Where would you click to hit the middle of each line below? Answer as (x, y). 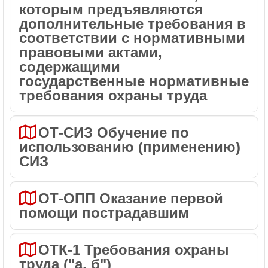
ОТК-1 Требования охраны (134, 250)
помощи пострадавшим (104, 213)
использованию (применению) (130, 147)
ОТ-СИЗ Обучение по (68, 133)
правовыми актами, (91, 52)
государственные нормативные (134, 81)
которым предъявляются (111, 9)
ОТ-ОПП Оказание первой (131, 198)
